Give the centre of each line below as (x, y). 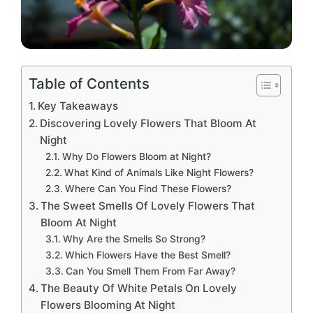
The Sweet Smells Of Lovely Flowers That (148, 206)
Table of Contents (89, 84)
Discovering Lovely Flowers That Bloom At (148, 124)
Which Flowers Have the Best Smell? (147, 255)
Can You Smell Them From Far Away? (150, 271)
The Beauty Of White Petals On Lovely (139, 289)
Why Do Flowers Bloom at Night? (136, 157)
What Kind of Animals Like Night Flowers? (159, 173)
